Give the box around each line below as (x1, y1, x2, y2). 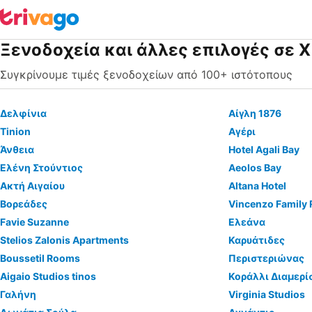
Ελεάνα (228, 216, 266, 228)
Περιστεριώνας (228, 252, 305, 264)
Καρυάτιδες (228, 234, 286, 246)
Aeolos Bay (228, 162, 282, 173)
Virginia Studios (228, 288, 306, 300)
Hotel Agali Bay (228, 143, 300, 155)
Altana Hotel (228, 180, 287, 192)
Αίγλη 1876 (228, 107, 282, 119)
